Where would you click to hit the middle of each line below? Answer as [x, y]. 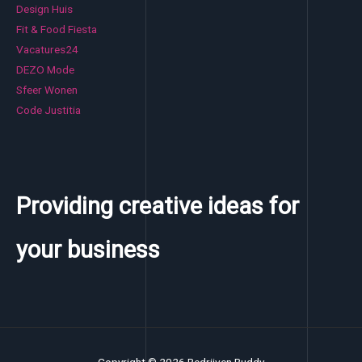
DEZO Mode [45, 70]
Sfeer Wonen [47, 90]
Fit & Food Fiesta [57, 29]
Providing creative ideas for [158, 206]
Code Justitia [48, 110]
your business [88, 250]
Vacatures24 [47, 50]
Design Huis [44, 9]
